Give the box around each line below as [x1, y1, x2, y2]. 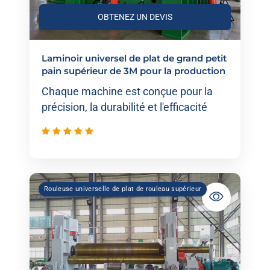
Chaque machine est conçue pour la [42, 86, 213, 98]
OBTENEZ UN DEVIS [98, 12, 172, 22]
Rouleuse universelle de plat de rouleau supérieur [43, 185, 202, 193]
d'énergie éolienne [42, 77, 125, 89]
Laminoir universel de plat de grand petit [42, 52, 227, 64]
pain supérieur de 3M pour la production [42, 64, 225, 77]
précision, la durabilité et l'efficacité [42, 101, 207, 114]
